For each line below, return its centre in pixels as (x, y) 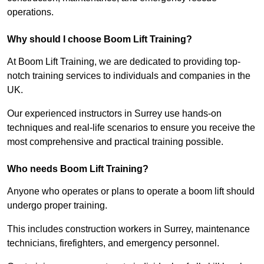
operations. (30, 12)
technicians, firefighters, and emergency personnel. (113, 243)
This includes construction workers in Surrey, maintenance (128, 229)
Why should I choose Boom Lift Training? (100, 39)
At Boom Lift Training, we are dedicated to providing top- (124, 62)
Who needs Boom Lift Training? (78, 169)
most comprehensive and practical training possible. (115, 142)
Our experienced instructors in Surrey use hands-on (114, 114)
